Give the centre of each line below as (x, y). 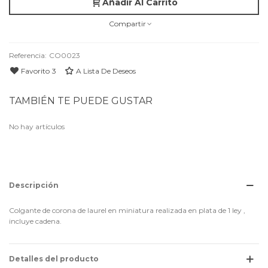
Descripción (34, 185)
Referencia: (28, 56)
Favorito (35, 71)
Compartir (127, 24)
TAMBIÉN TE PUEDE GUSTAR (81, 101)
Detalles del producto (54, 259)
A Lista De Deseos (106, 71)
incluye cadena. (35, 221)
